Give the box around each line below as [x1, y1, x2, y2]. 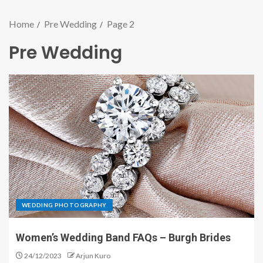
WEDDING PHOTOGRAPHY [22, 201, 107, 208]
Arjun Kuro [76, 251, 110, 260]
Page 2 [107, 18, 134, 29]
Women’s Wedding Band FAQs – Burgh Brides [16, 231, 231, 244]
